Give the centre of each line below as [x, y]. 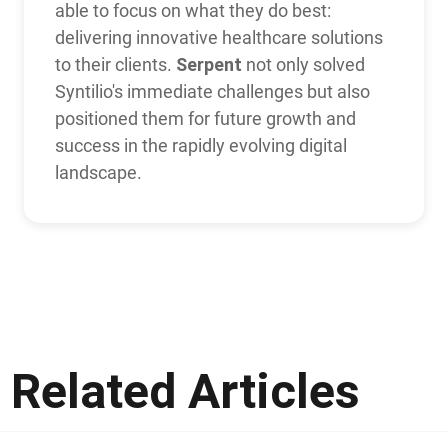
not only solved [303, 64]
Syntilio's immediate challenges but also [212, 91]
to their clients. [115, 64]
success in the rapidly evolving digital [200, 145]
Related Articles [186, 390]
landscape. [98, 172]
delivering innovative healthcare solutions [218, 37]
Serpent [208, 64]
